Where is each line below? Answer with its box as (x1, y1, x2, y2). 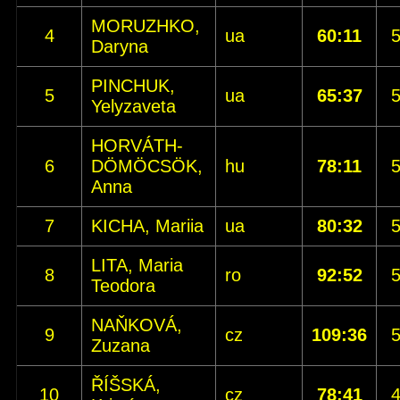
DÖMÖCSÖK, (91, 156, 203, 176)
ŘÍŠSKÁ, (91, 375, 161, 395)
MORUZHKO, (91, 16, 200, 36)
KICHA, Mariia (91, 216, 204, 236)
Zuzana (91, 336, 150, 355)
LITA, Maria (91, 255, 183, 275)
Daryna (91, 37, 148, 56)
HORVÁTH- (91, 136, 183, 155)
